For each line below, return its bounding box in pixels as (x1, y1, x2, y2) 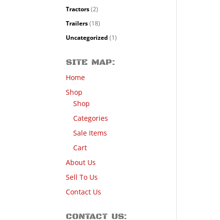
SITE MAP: (66, 56, 115, 68)
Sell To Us (66, 172, 98, 182)
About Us (66, 157, 96, 167)
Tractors (66, 4, 90, 13)
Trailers (66, 19, 88, 27)
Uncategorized (66, 33, 109, 42)
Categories (73, 113, 109, 123)
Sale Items (73, 128, 108, 137)
